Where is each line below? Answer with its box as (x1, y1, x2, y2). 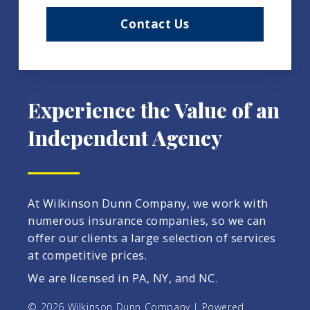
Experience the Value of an (28, 96, 280, 125)
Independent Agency (28, 124, 223, 152)
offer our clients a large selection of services (28, 230, 276, 246)
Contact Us (120, 16, 190, 33)
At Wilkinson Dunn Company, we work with (28, 196, 268, 212)
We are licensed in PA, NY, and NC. (28, 271, 218, 286)
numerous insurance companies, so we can (28, 213, 266, 229)
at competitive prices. (28, 248, 147, 264)
